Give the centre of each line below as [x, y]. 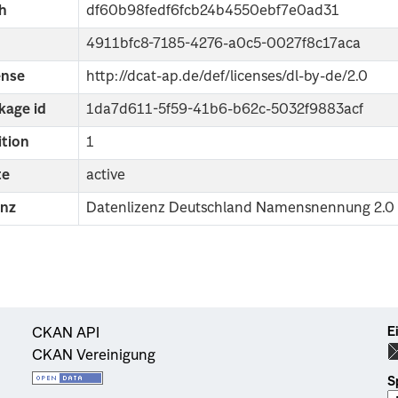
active [106, 175]
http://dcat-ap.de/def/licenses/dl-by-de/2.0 [227, 77]
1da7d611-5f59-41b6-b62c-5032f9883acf [225, 110]
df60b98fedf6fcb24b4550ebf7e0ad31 [213, 11]
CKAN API [66, 334]
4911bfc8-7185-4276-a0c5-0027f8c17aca [224, 44]
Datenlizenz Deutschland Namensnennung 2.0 [241, 208]
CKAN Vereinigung [94, 356]
